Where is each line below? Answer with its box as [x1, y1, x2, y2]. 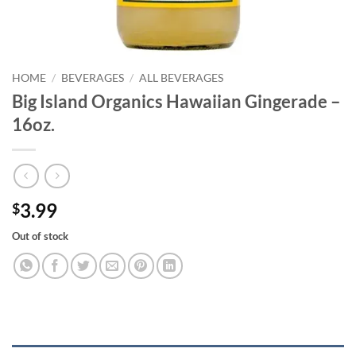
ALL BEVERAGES [139, 72, 224, 84]
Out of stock [12, 230, 68, 243]
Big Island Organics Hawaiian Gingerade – [12, 90, 341, 112]
